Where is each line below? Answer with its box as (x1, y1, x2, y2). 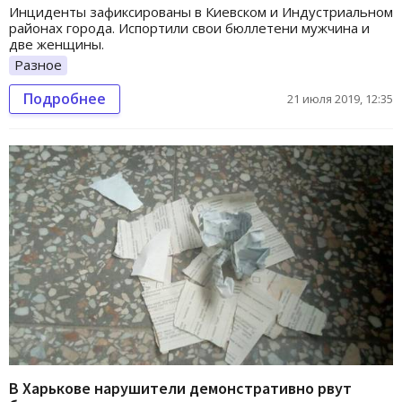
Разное (14, 56, 62, 74)
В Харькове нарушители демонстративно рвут (9, 377, 352, 398)
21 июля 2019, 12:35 (287, 91, 393, 108)
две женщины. (9, 35, 104, 54)
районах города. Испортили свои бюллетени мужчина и (9, 19, 370, 38)
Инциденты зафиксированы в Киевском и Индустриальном (9, 3, 393, 22)
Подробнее (23, 89, 106, 109)
